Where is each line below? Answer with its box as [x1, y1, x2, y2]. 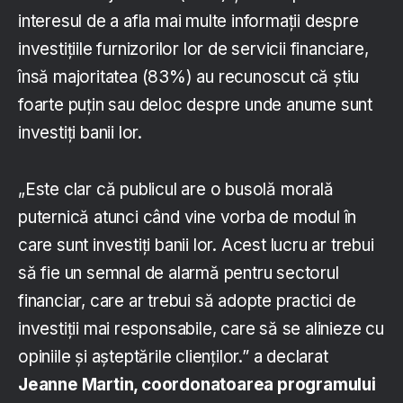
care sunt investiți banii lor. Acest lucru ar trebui [18, 234, 374, 255]
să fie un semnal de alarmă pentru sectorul [18, 262, 339, 283]
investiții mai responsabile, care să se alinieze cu [18, 318, 384, 339]
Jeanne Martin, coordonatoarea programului [18, 373, 376, 395]
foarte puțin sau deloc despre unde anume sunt [18, 94, 372, 115]
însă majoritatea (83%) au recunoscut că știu [18, 66, 360, 87]
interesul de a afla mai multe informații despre [18, 10, 359, 31]
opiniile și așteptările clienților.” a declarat [18, 345, 328, 367]
